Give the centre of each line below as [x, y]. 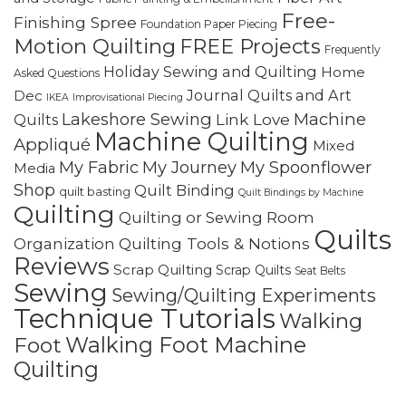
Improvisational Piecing [128, 97]
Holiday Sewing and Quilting [210, 71]
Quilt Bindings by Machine [301, 192]
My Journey [189, 167]
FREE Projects [250, 46]
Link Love [253, 119]
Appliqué [52, 144]
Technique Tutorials [145, 318]
